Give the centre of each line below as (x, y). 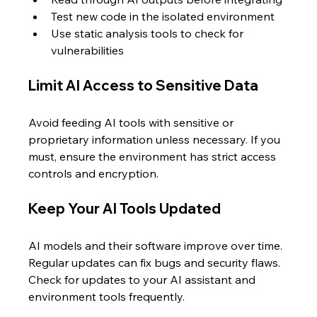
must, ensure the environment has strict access (154, 157)
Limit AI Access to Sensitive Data (144, 86)
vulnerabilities (88, 51)
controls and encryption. (94, 174)
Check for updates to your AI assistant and (144, 280)
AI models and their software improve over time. (157, 246)
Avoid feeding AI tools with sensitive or (133, 123)
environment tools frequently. (107, 297)
